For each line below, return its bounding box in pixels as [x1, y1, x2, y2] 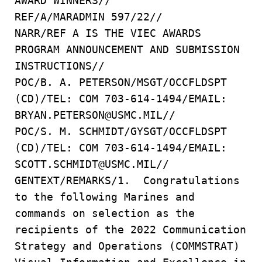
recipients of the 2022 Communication [15, 223, 246, 236]
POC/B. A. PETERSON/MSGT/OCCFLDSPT [15, 76, 227, 88]
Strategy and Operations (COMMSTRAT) [15, 240, 240, 252]
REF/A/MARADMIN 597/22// [15, 11, 163, 23]
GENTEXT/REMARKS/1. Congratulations [15, 174, 240, 187]
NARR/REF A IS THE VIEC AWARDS [15, 27, 201, 39]
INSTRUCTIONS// [15, 60, 105, 72]
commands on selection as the [15, 207, 195, 219]
